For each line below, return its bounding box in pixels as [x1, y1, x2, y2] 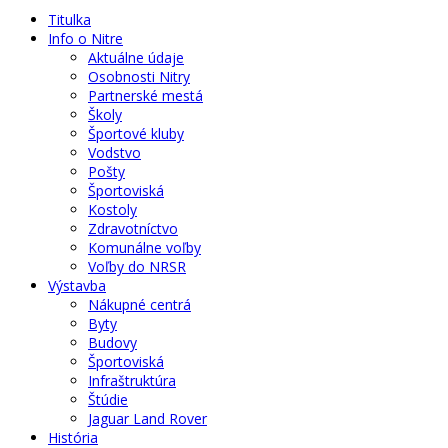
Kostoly [88, 199, 137, 219]
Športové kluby [88, 123, 184, 143]
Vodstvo [88, 142, 141, 162]
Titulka [48, 9, 91, 29]
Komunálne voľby [88, 237, 201, 257]
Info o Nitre [48, 28, 123, 48]
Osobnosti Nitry [88, 66, 190, 86]
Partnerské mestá [88, 85, 203, 105]
